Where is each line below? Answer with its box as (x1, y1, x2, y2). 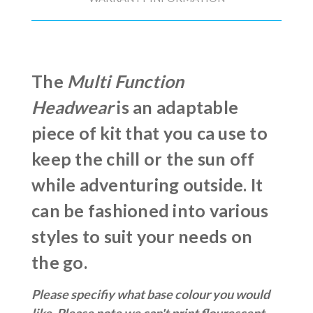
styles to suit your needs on (31, 225, 252, 247)
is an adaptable (113, 96, 238, 117)
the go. (31, 251, 87, 272)
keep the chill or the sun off (31, 147, 255, 169)
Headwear (31, 96, 113, 117)
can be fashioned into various (31, 199, 269, 221)
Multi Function (67, 70, 184, 92)
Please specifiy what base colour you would (31, 286, 270, 302)
